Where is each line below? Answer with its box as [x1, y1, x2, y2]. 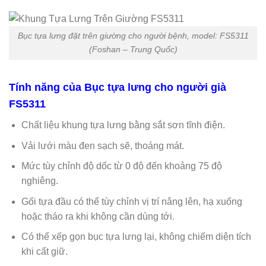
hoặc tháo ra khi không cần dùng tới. [21, 211, 175, 221]
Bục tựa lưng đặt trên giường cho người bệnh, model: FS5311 [17, 31, 249, 41]
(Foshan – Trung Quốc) [88, 45, 178, 55]
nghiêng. [21, 176, 58, 186]
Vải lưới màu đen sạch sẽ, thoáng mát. [21, 140, 184, 151]
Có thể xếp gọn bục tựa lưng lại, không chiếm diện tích [21, 232, 251, 242]
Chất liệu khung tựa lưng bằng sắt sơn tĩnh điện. [21, 120, 225, 131]
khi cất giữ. [21, 246, 68, 257]
